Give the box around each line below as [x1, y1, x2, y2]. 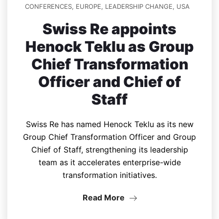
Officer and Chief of [38, 73, 181, 91]
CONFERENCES [24, 2, 72, 11]
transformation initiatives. [62, 170, 157, 180]
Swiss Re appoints [43, 20, 176, 38]
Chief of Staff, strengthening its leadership [31, 145, 188, 155]
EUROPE [75, 2, 101, 11]
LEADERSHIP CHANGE [105, 2, 173, 11]
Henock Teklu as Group [25, 38, 194, 56]
